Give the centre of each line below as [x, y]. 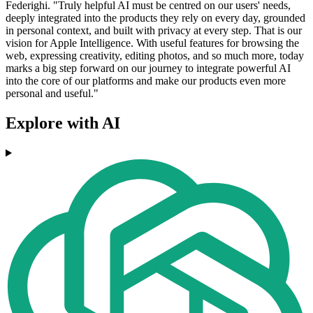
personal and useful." [52, 94]
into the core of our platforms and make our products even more [146, 81]
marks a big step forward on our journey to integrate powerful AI [148, 68]
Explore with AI [63, 123]
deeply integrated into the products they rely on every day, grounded [155, 18]
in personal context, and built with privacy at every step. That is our [154, 31]
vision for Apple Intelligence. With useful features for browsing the [152, 43]
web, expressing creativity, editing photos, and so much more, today [155, 56]
